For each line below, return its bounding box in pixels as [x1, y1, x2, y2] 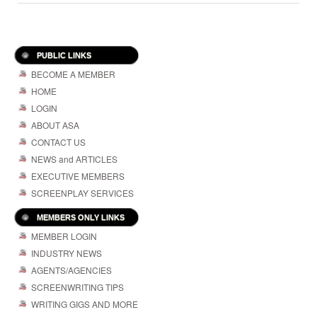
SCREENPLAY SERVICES [31, 187, 134, 200]
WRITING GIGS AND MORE [31, 298, 138, 311]
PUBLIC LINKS [37, 51, 91, 60]
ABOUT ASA [31, 119, 79, 132]
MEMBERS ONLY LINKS [37, 213, 125, 222]
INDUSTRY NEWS [31, 247, 102, 260]
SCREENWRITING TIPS [31, 281, 124, 294]
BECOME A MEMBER [31, 68, 115, 81]
